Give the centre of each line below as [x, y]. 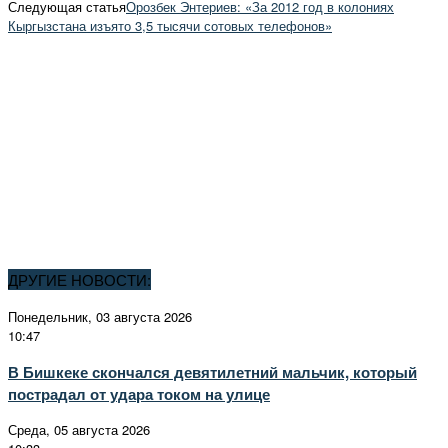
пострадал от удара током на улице [139, 393]
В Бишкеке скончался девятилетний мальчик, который [212, 371]
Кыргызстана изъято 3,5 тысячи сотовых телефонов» [170, 25]
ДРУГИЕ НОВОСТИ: [79, 280]
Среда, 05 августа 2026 [79, 429]
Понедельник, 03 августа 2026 [100, 317]
